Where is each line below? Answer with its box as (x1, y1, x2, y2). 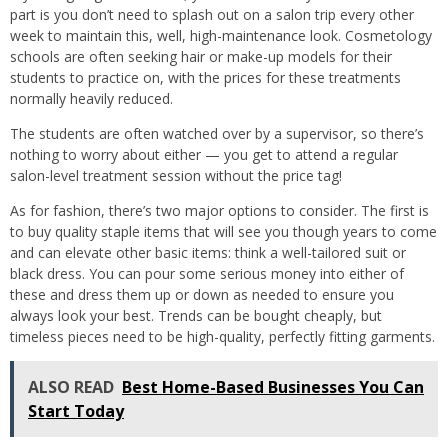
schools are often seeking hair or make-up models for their (10, 47, 392, 67)
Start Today (28, 400, 124, 423)
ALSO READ (28, 376, 114, 399)
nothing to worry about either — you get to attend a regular (10, 145, 398, 165)
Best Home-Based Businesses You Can (122, 376, 424, 399)
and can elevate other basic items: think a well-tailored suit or (10, 243, 406, 263)
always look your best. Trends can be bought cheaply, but (10, 306, 382, 326)
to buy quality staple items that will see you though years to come (10, 222, 437, 242)
